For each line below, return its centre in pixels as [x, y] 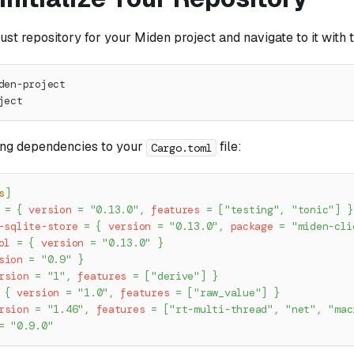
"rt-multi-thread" [221, 310]
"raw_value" [228, 293]
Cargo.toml [182, 147]
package [252, 227]
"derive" [175, 277]
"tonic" [313, 210]
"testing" [252, 210]
